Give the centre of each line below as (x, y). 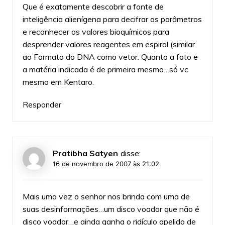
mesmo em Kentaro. (58, 82)
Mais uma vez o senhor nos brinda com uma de (106, 196)
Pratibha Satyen (85, 153)
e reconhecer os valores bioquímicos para (96, 31)
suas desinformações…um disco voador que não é (111, 209)
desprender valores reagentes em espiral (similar (108, 44)
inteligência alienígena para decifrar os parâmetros (112, 19)
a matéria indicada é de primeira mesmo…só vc (105, 69)
